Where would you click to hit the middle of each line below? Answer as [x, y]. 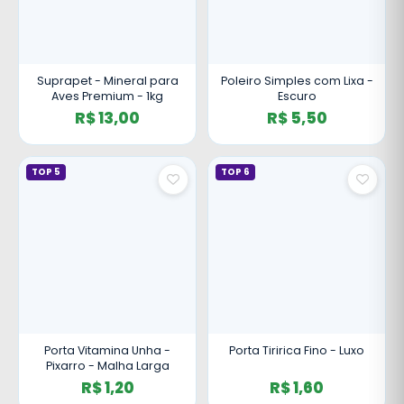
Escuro [297, 96]
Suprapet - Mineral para [107, 81]
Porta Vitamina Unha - [107, 350]
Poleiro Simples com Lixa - [297, 81]
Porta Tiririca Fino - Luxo [297, 350]
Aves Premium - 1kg [107, 96]
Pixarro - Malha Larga [107, 366]
